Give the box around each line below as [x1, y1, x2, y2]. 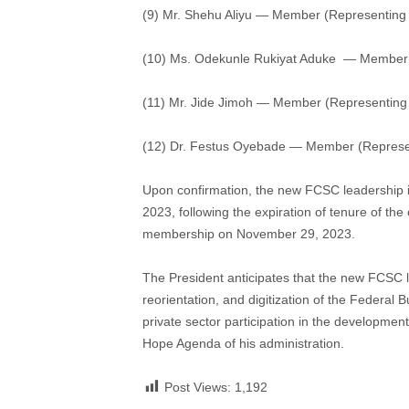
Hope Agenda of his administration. [142, 335, 344, 351]
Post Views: [164, 379, 231, 394]
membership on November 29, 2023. [142, 225, 355, 241]
